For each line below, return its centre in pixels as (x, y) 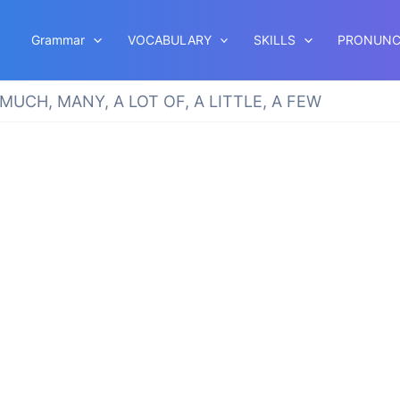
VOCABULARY (169, 40)
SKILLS (275, 40)
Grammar (58, 40)
